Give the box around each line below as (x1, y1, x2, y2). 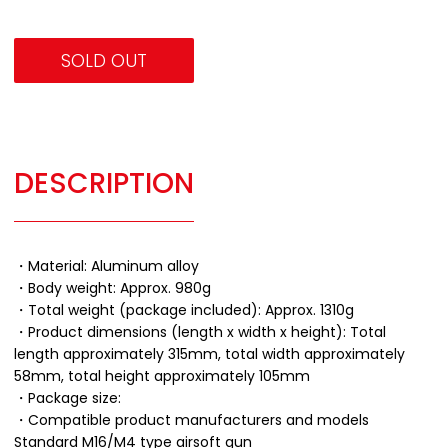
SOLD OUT (61, 48, 147, 74)
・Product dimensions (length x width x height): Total (14, 321, 386, 342)
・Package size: (14, 387, 121, 408)
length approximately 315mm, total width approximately (14, 343, 405, 364)
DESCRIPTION (14, 163, 194, 203)
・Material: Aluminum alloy (14, 255, 199, 276)
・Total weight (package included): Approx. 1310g (14, 299, 354, 320)
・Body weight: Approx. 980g (14, 277, 211, 298)
